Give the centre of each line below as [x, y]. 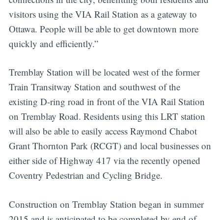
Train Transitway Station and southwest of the [94, 87]
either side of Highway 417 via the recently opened [104, 161]
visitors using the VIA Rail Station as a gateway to [103, 14]
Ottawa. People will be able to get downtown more [103, 28]
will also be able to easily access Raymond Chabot [103, 131]
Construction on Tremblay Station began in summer [106, 204]
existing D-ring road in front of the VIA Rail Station [107, 102]
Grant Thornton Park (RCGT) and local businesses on [110, 146]
